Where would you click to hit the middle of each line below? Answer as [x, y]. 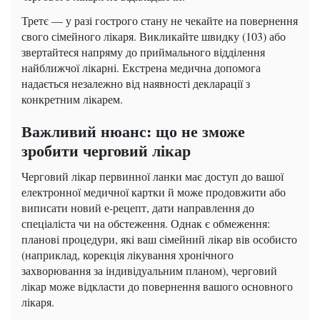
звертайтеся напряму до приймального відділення [143, 52]
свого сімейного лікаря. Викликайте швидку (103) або [154, 36]
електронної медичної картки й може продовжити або [154, 192]
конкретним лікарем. [72, 99]
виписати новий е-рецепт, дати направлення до [138, 208]
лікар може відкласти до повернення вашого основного [157, 286]
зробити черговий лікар [106, 151]
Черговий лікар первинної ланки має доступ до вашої [152, 176]
